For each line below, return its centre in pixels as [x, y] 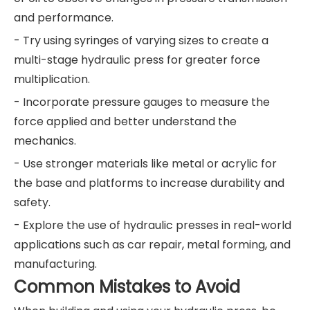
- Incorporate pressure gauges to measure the [142, 102]
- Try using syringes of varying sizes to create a [141, 41]
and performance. [64, 18]
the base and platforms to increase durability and [149, 183]
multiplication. [52, 80]
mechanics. [45, 141]
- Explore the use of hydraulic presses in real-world [153, 226]
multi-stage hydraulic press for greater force [137, 60]
